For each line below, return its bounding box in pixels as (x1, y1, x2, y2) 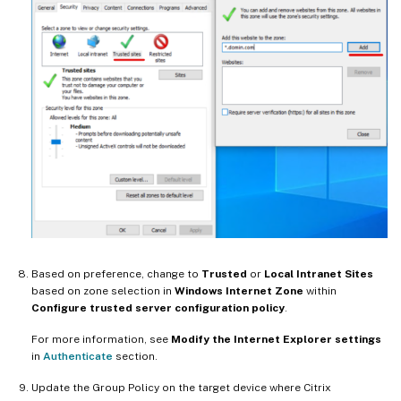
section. (113, 349, 158, 363)
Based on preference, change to (31, 267, 201, 280)
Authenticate (43, 349, 113, 363)
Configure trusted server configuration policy (31, 301, 285, 314)
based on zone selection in (31, 284, 175, 297)
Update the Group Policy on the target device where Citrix (31, 380, 331, 394)
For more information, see (31, 332, 171, 346)
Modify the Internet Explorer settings (171, 332, 381, 346)
